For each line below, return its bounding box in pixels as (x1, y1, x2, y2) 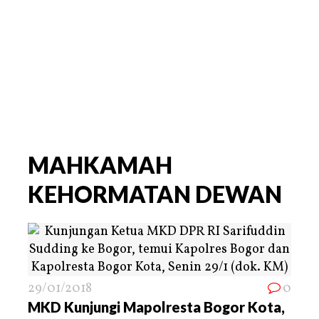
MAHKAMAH (28, 150, 172, 179)
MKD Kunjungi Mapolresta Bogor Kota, (28, 298, 285, 315)
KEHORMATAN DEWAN (28, 179, 282, 208)
